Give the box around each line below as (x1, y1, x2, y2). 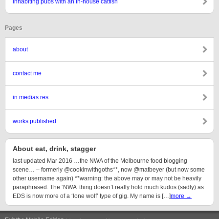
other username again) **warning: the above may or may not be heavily (13, 175, 201, 182)
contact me (13, 70, 42, 77)
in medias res (13, 94, 48, 101)
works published (13, 118, 56, 125)
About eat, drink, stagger (13, 145, 96, 153)
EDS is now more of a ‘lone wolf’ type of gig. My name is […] (13, 193, 171, 199)
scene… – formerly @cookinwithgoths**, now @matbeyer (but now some (13, 166, 205, 173)
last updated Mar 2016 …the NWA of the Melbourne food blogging (13, 157, 187, 164)
